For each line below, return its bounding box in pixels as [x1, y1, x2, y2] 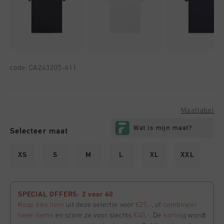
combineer [163, 201, 197, 209]
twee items [18, 212, 53, 219]
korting [163, 212, 186, 219]
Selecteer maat [10, 127, 68, 135]
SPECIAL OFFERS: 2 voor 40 [18, 191, 113, 198]
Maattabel [181, 107, 214, 114]
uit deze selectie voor [64, 201, 136, 209]
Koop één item [18, 201, 64, 209]
